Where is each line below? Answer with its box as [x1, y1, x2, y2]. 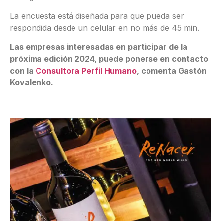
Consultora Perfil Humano [36, 65, 137, 75]
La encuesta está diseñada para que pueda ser [10, 11, 184, 21]
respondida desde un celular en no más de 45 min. [10, 23, 199, 33]
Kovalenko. [10, 77, 53, 87]
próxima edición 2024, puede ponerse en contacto [10, 53, 208, 64]
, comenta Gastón [137, 65, 207, 75]
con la [10, 65, 36, 75]
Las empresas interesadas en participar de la [10, 41, 187, 52]
